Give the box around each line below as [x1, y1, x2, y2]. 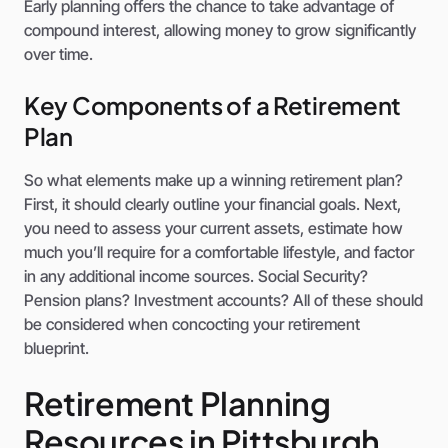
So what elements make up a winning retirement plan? [24, 170, 403, 191]
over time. [24, 44, 93, 65]
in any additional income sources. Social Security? [24, 266, 368, 287]
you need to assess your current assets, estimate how [24, 218, 403, 239]
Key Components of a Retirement [24, 90, 402, 121]
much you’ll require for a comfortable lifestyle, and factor [24, 242, 414, 263]
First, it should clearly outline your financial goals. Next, [24, 194, 401, 215]
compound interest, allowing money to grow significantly [24, 20, 416, 41]
